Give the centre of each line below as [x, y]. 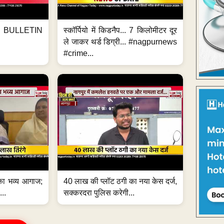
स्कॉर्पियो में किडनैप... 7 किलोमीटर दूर [120, 30]
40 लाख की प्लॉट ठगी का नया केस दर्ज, [120, 181]
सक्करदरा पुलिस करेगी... [99, 192]
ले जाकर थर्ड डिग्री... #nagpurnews [120, 41]
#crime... [79, 53]
